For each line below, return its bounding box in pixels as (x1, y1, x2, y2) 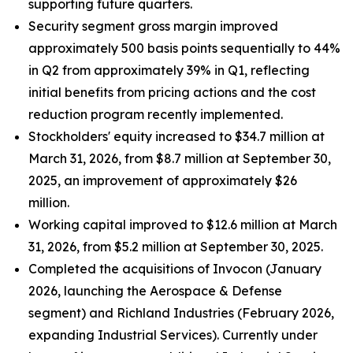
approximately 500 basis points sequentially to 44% (28, 40, 340, 56)
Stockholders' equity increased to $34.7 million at (28, 128, 325, 144)
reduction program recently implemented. (28, 106, 283, 122)
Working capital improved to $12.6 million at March (28, 217, 337, 232)
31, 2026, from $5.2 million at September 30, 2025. (28, 239, 323, 255)
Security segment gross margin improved (28, 18, 278, 34)
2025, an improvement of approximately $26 (28, 173, 297, 188)
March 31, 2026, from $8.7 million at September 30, (28, 150, 331, 166)
